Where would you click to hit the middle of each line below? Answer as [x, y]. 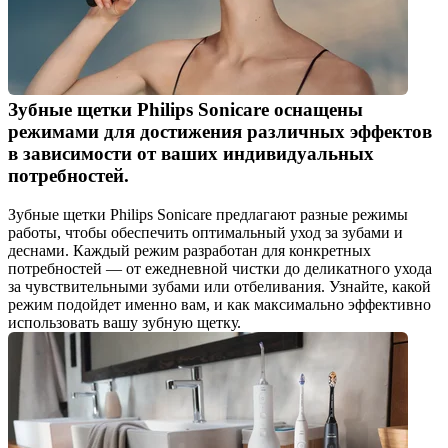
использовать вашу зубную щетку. [124, 322]
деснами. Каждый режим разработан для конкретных [189, 250]
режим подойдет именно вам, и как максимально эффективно [219, 304]
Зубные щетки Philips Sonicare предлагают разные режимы [208, 214]
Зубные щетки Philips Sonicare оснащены [185, 109]
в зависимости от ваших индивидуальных [191, 153]
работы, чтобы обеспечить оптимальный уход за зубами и [205, 232]
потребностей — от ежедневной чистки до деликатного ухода [220, 268]
